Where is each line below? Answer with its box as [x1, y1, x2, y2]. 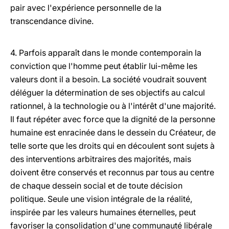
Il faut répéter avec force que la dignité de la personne [10, 114, 215, 124]
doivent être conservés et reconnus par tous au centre [10, 167, 214, 177]
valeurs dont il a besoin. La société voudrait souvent [10, 74, 207, 84]
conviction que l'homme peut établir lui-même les [10, 61, 197, 71]
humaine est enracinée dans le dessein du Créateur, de [10, 127, 216, 138]
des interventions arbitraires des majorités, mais [10, 154, 191, 164]
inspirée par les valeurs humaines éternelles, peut [10, 207, 196, 217]
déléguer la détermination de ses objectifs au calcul [10, 87, 205, 98]
